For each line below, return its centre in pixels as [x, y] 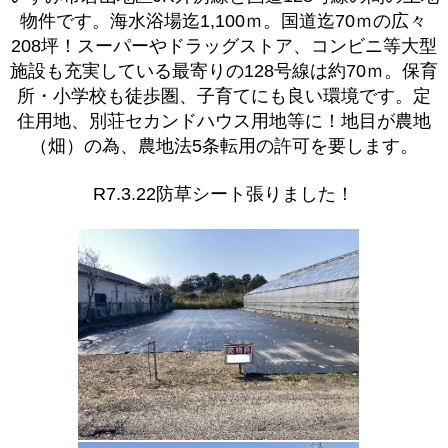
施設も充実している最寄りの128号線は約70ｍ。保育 [223, 71]
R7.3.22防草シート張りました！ [224, 193]
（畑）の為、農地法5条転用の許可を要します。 [223, 146]
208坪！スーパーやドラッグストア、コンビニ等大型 [223, 46]
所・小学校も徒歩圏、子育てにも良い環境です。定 [223, 96]
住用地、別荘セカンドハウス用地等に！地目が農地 [223, 121]
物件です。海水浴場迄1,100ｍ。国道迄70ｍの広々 [224, 21]
